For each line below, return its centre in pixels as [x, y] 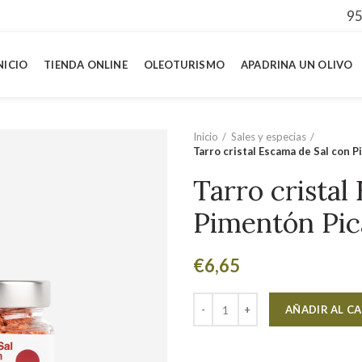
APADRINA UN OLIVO [297, 64]
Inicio [206, 137]
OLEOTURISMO [184, 64]
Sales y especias [269, 137]
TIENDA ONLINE [86, 64]
